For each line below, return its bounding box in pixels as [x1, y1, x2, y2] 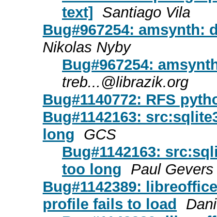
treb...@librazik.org [62, 73, 188, 91]
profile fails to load [43, 195, 177, 213]
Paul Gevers [131, 160, 214, 178]
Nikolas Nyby [43, 38, 131, 56]
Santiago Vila [102, 3, 190, 21]
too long [62, 160, 122, 178]
